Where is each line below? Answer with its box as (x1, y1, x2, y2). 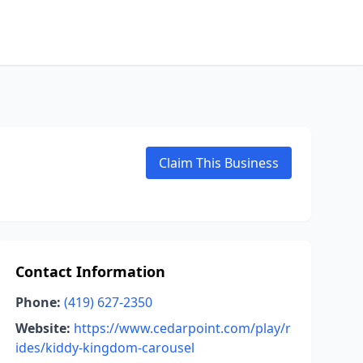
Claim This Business (159, 154, 279, 172)
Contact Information (15, 262, 165, 281)
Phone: (15, 293, 61, 311)
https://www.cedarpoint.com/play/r (73, 319, 291, 337)
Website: (15, 319, 70, 337)
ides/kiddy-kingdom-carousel (15, 339, 194, 357)
